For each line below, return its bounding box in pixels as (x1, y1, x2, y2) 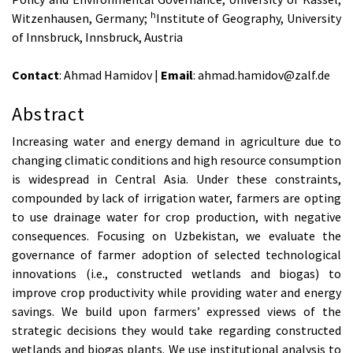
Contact (12, 66, 59, 83)
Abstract (12, 101, 86, 126)
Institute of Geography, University (155, 9, 342, 26)
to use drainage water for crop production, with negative (12, 209, 341, 225)
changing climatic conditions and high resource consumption (12, 152, 341, 169)
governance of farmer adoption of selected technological (12, 247, 341, 263)
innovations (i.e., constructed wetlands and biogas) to (12, 266, 341, 282)
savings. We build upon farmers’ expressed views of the (12, 303, 341, 320)
